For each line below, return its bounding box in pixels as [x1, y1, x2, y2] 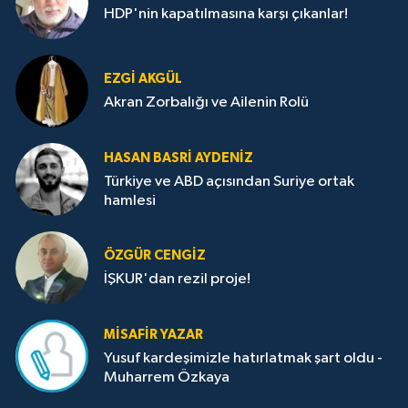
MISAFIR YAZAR [104, 327, 203, 342]
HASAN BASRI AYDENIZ [104, 150, 253, 165]
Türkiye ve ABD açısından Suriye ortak [104, 173, 354, 189]
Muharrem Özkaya [104, 369, 229, 385]
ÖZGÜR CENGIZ [104, 249, 206, 263]
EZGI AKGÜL [104, 72, 182, 87]
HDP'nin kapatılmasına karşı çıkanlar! [104, 6, 348, 23]
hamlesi [104, 192, 156, 209]
